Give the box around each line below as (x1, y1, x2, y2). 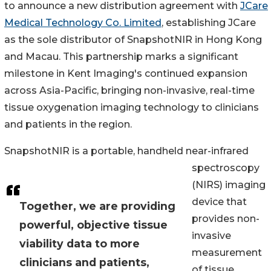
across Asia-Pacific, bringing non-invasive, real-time (4, 85, 255, 97)
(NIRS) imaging (192, 179, 266, 191)
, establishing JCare (162, 17, 256, 29)
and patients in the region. (4, 119, 132, 131)
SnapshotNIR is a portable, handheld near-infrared (4, 145, 249, 157)
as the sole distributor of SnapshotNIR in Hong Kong (4, 34, 262, 46)
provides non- (192, 213, 260, 225)
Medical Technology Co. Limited (4, 17, 162, 29)
